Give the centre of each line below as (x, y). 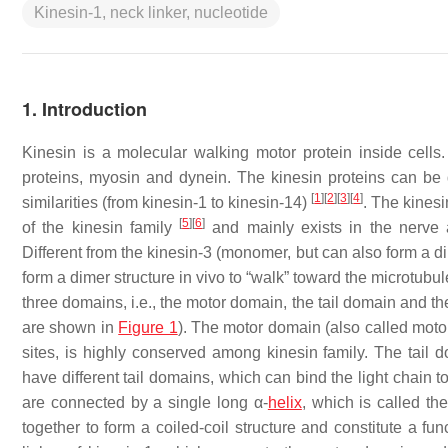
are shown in (70, 327)
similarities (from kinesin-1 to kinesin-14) (167, 202)
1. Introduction (84, 109)
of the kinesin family (101, 227)
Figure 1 (148, 327)
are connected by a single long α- (145, 402)
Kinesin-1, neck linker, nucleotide (151, 12)
